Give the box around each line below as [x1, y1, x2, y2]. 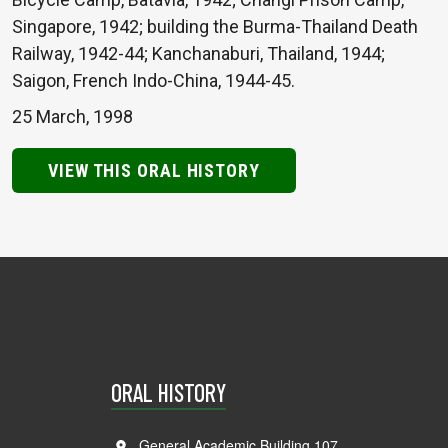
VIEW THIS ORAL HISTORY [48, 159, 260, 181]
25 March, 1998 [12, 105, 133, 127]
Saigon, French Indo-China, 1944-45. [12, 69, 295, 91]
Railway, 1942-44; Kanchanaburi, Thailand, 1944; [12, 42, 385, 64]
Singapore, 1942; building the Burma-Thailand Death [12, 15, 418, 37]
